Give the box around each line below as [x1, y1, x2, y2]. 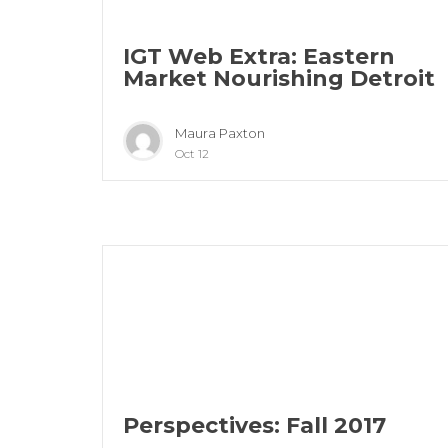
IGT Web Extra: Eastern [123, 43, 395, 71]
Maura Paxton [175, 125, 265, 142]
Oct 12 [175, 146, 209, 162]
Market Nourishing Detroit [123, 65, 435, 93]
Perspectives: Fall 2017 [123, 412, 386, 440]
